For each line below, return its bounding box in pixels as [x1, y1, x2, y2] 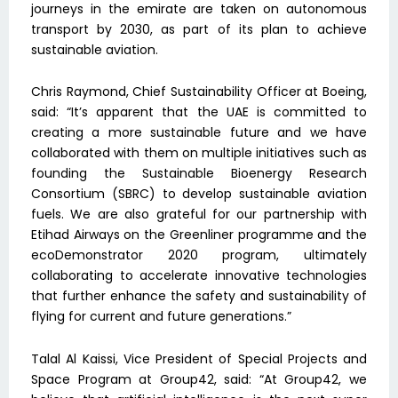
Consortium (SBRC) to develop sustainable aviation [31, 185, 367, 203]
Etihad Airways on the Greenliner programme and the [31, 226, 367, 244]
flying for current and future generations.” [31, 307, 291, 326]
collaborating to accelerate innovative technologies [31, 267, 367, 285]
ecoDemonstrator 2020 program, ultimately [31, 246, 367, 265]
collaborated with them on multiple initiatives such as [31, 144, 367, 163]
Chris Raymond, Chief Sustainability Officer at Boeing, [31, 83, 367, 101]
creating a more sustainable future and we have [31, 123, 367, 142]
